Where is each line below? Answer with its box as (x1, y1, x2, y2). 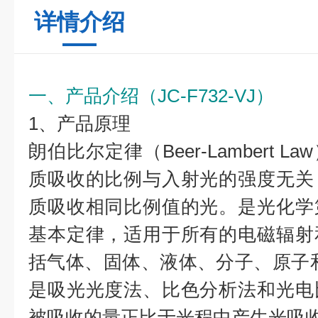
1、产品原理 (28, 113, 131, 134)
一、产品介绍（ (28, 85, 158, 106)
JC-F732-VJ (158, 85, 256, 106)
